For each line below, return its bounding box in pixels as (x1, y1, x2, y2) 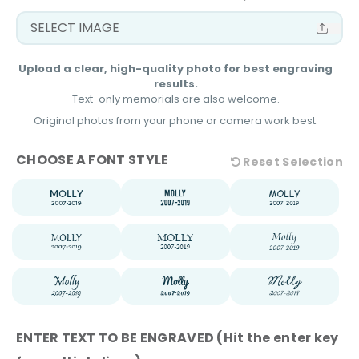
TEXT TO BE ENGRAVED (61, 328, 215, 347)
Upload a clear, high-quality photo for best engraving (18, 60, 333, 76)
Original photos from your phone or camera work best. (33, 112, 318, 128)
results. (153, 75, 198, 91)
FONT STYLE (88, 151, 169, 170)
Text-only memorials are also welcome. (71, 91, 280, 107)
